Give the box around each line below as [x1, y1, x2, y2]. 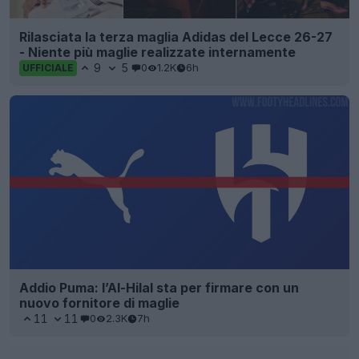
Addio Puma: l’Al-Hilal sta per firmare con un [19, 279, 299, 296]
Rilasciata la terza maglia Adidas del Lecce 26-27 [19, 28, 333, 45]
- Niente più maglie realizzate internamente [19, 43, 296, 60]
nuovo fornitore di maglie [19, 294, 179, 311]
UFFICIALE [22, 61, 74, 74]
